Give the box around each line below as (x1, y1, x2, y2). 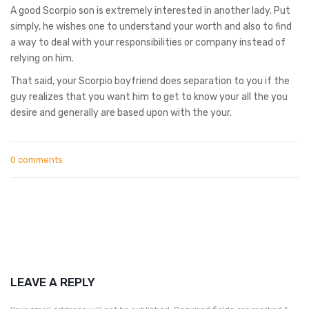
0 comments (10, 154, 63, 165)
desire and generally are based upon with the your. (10, 106, 232, 119)
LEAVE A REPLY (10, 275, 95, 289)
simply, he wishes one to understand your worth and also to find (10, 20, 292, 32)
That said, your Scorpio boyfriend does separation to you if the (10, 74, 290, 87)
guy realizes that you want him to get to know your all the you (10, 90, 288, 103)
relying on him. (10, 52, 74, 64)
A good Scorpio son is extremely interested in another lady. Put (10, 4, 290, 17)
